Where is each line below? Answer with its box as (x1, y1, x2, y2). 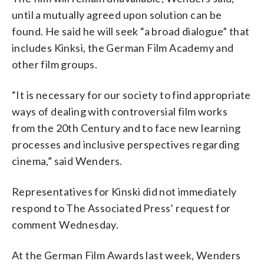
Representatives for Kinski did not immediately (12, 184, 237, 198)
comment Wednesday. (12, 217, 119, 231)
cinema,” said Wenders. (12, 154, 123, 167)
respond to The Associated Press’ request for (12, 201, 231, 214)
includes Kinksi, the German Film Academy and (12, 41, 234, 54)
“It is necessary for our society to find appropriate (12, 88, 251, 101)
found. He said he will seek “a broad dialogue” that (12, 24, 250, 38)
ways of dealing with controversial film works (12, 104, 227, 118)
